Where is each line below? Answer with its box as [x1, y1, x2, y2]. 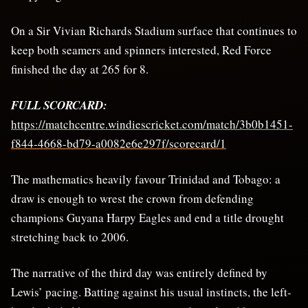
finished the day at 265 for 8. [11, 61, 148, 78]
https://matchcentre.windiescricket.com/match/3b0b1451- [11, 116, 293, 133]
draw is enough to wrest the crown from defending [11, 190, 254, 207]
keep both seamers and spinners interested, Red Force [11, 42, 272, 58]
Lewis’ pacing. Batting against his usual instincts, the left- [11, 284, 291, 300]
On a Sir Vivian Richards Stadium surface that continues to [11, 23, 297, 39]
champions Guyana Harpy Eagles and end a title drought [11, 210, 284, 226]
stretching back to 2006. [11, 229, 129, 245]
